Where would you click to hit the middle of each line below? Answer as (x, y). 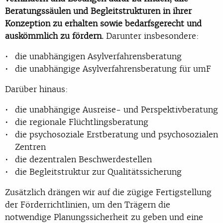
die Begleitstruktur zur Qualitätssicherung (98, 171)
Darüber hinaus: (37, 89)
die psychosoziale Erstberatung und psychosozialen (116, 134)
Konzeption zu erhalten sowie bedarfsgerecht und (103, 23)
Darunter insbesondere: (151, 36)
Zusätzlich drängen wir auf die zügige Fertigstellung (108, 192)
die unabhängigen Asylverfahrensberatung (98, 56)
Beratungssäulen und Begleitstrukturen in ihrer (98, 11)
